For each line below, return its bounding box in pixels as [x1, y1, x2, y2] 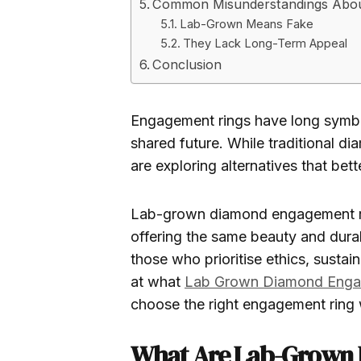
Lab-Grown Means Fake [179, 17, 313, 31]
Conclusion [152, 56, 222, 73]
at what [131, 273, 185, 290]
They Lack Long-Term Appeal [182, 36, 347, 51]
